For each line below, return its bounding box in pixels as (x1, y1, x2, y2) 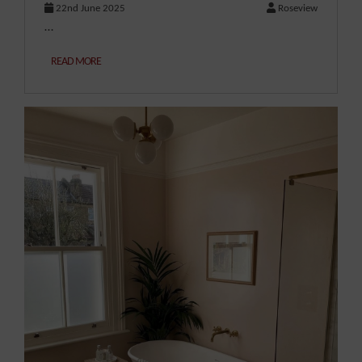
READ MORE (51, 56, 101, 69)
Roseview (276, 3, 318, 15)
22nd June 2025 (53, 3, 125, 15)
